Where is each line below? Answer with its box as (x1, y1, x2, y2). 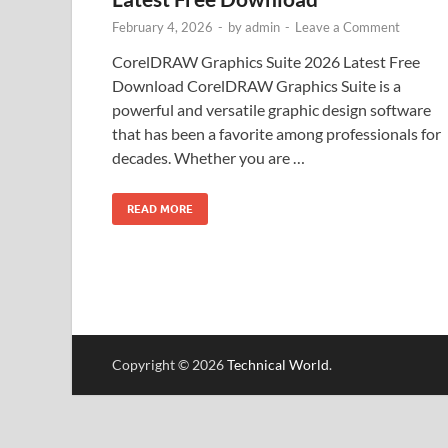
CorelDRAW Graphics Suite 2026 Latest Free (112, 51, 420, 71)
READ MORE (127, 201, 193, 216)
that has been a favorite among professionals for (112, 123, 441, 143)
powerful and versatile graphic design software (112, 99, 431, 119)
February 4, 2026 (112, 18, 213, 35)
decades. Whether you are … (112, 147, 305, 167)
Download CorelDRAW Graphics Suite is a (112, 75, 401, 95)
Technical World (227, 355, 329, 373)
